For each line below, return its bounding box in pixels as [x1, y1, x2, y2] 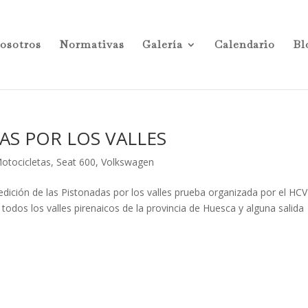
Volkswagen [101, 155, 155, 168]
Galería [142, 37, 183, 52]
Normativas [58, 37, 124, 52]
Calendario [214, 37, 275, 52]
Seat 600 [56, 155, 96, 168]
